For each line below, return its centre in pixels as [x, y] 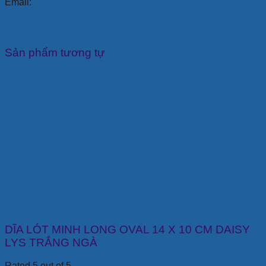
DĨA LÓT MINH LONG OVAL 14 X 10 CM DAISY [127, 230]
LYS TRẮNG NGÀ [51, 243]
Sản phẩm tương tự [55, 53]
